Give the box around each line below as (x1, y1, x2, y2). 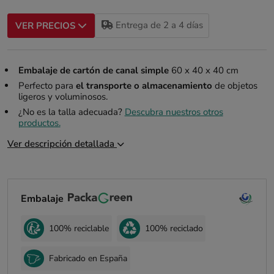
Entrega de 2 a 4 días (113, 19, 203, 32)
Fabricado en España (48, 252, 127, 264)
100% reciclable (48, 222, 109, 234)
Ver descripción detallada (7, 138, 117, 150)
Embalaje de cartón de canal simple (18, 64, 169, 76)
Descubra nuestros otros (124, 106, 223, 119)
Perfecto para (18, 79, 76, 92)
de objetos (212, 79, 257, 92)
